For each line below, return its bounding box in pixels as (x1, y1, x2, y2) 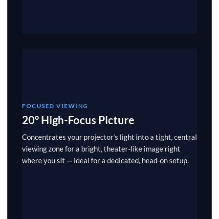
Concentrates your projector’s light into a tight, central (22, 132, 197, 142)
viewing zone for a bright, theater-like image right (22, 144, 180, 153)
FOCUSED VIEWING (22, 102, 88, 110)
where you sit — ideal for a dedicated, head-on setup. (22, 156, 189, 165)
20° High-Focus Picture (22, 113, 134, 127)
